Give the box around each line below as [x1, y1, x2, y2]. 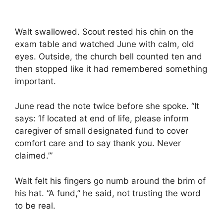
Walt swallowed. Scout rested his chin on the [15, 26, 194, 37]
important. [15, 76, 56, 86]
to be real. [15, 200, 55, 211]
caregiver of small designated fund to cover [15, 126, 188, 136]
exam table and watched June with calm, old [15, 39, 194, 49]
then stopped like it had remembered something [15, 63, 207, 74]
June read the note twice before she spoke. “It [15, 101, 199, 111]
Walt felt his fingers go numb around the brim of [15, 175, 206, 186]
